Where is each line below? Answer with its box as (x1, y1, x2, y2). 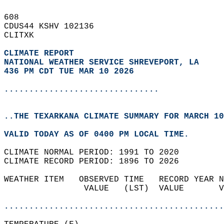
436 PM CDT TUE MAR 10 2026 (4, 67, 134, 76)
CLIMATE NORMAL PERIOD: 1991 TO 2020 (4, 148, 189, 157)
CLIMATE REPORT (4, 49, 79, 58)
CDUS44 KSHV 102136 (4, 22, 104, 31)
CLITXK (4, 31, 44, 40)
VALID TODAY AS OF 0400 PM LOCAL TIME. (4, 130, 199, 139)
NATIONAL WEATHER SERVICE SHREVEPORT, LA (4, 58, 199, 67)
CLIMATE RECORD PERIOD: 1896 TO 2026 (4, 157, 189, 166)
